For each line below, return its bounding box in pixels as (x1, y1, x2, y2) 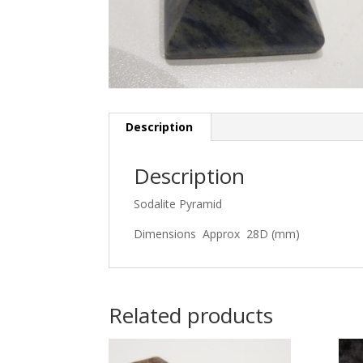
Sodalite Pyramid (134, 195, 223, 211)
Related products (109, 300, 274, 330)
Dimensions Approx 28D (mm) (134, 225, 301, 241)
